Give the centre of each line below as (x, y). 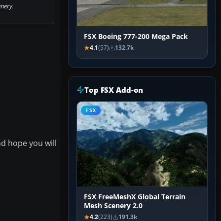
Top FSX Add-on (114, 90)
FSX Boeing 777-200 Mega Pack (136, 37)
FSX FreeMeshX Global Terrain (135, 197)
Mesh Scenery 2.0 (113, 206)
